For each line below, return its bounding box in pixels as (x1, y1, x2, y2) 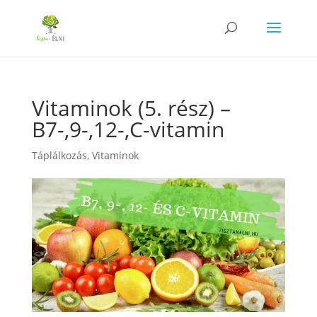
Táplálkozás (31, 149, 87, 162)
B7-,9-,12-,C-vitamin (31, 115, 224, 144)
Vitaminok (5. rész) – (31, 93, 231, 122)
